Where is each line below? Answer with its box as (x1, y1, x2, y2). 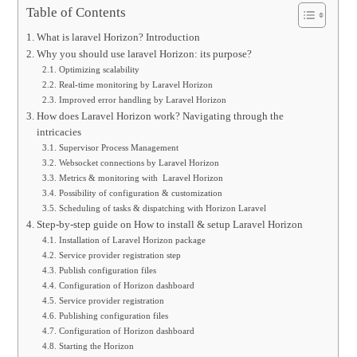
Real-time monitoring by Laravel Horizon (58, 80, 213, 89)
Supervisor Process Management (58, 143, 178, 152)
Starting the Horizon (58, 341, 134, 351)
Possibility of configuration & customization (58, 188, 222, 198)
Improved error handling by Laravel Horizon (58, 95, 226, 104)
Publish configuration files (58, 265, 156, 275)
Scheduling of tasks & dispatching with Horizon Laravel (58, 203, 266, 213)
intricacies (36, 127, 84, 138)
